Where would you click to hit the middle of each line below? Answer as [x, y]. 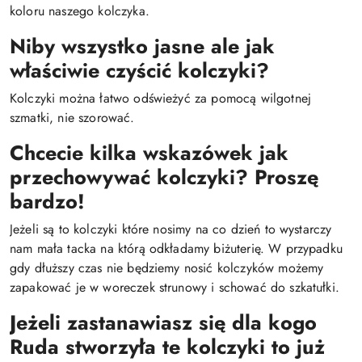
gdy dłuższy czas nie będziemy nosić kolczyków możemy [167, 268]
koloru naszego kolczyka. [80, 11]
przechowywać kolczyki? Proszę [164, 177]
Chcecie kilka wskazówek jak [149, 153]
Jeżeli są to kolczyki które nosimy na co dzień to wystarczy [171, 229]
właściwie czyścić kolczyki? [139, 70]
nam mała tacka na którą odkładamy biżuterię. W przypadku [176, 248]
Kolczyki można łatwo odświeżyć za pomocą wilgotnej [161, 98]
